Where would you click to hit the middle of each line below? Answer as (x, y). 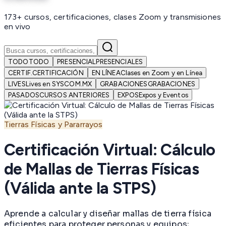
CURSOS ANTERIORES (74, 95)
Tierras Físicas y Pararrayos (53, 125)
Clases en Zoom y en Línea (161, 73)
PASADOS (24, 95)
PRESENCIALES (120, 62)
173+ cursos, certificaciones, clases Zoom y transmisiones (113, 17)
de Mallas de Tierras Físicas (102, 169)
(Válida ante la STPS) (80, 188)
